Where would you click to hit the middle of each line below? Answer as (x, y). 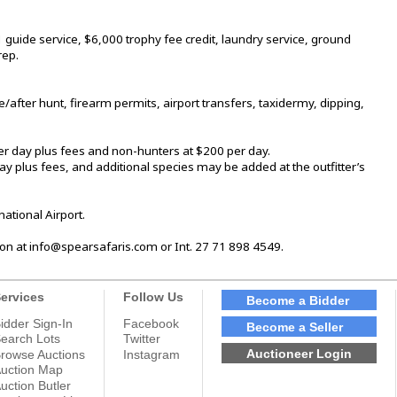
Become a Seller (295, 327)
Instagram (152, 354)
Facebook (151, 324)
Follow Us (153, 297)
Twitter (142, 339)
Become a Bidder (298, 300)
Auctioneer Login (299, 353)
